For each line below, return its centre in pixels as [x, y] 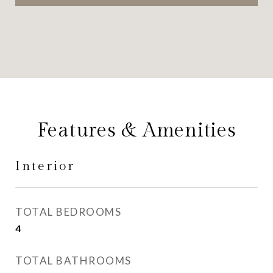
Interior [45, 166]
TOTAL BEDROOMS [68, 212]
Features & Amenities [136, 130]
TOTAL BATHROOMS [73, 261]
